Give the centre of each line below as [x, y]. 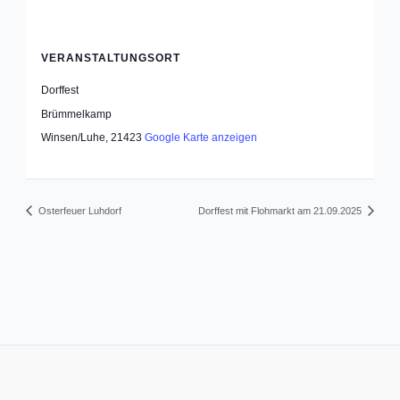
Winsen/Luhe [74, 137]
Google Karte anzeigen [201, 137]
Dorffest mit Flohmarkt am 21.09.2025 [281, 211]
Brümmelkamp [77, 114]
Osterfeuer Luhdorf [79, 211]
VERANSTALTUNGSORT [111, 58]
